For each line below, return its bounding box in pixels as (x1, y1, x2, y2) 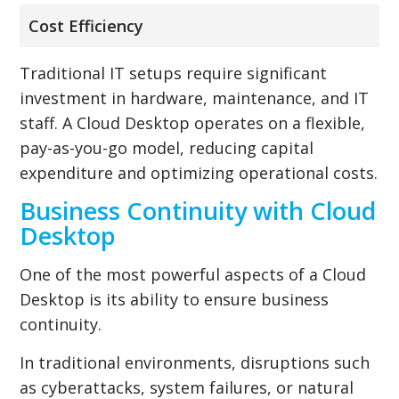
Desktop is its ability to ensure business (20, 288, 330, 310)
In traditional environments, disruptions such (20, 351, 370, 373)
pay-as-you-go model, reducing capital (20, 136, 314, 159)
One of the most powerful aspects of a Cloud (20, 263, 367, 285)
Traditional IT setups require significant (20, 61, 328, 84)
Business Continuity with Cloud (20, 193, 377, 227)
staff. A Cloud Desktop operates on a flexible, (20, 111, 366, 134)
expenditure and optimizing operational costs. (20, 161, 379, 183)
